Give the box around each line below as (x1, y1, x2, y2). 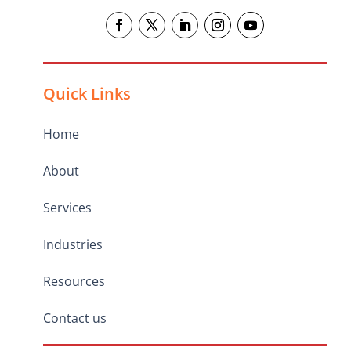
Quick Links (43, 83, 132, 105)
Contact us (43, 309, 107, 327)
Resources (43, 273, 106, 291)
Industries (43, 236, 103, 254)
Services (43, 199, 92, 217)
